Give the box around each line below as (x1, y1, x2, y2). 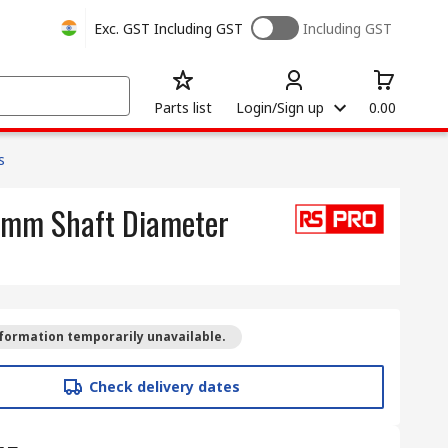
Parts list (154, 98, 212, 117)
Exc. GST (94, 18, 150, 38)
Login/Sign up (236, 98, 324, 117)
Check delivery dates (88, 377, 240, 396)
